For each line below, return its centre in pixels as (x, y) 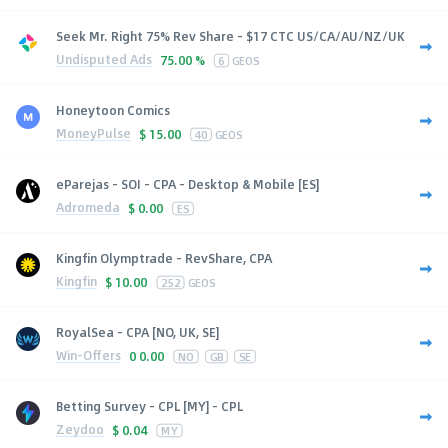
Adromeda (88, 207)
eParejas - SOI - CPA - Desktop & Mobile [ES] (187, 183)
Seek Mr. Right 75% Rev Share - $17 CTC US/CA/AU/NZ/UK (230, 35)
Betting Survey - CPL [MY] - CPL (149, 405)
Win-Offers (88, 355)
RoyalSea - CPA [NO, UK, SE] (137, 331)
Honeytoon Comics (113, 109)
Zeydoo (80, 429)
